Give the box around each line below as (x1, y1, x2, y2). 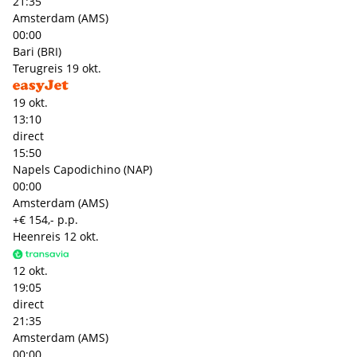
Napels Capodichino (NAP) (13, 161, 152, 177)
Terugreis (13, 60, 63, 76)
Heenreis (13, 228, 61, 244)
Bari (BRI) (13, 43, 61, 59)
